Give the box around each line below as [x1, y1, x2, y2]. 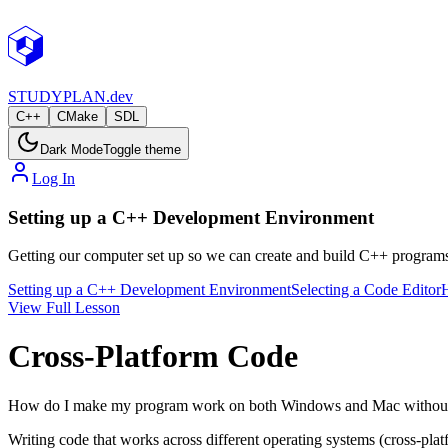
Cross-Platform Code [8, 338, 298, 375]
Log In [32, 170, 75, 187]
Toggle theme [103, 142, 181, 157]
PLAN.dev [63, 88, 133, 105]
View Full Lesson [8, 299, 120, 317]
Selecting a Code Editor [291, 281, 441, 299]
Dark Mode [40, 142, 103, 157]
